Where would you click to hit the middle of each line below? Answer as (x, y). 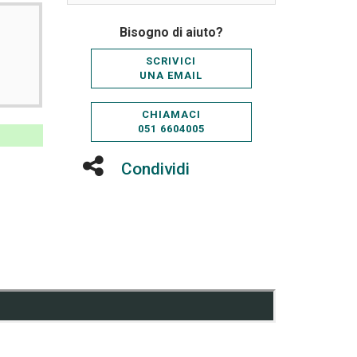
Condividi (155, 169)
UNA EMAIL (171, 75)
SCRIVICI (171, 61)
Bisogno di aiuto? (171, 32)
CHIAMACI (171, 114)
